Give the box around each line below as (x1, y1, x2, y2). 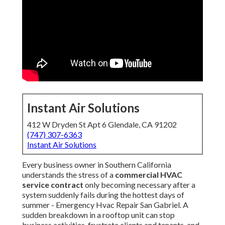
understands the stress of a (22, 170, 115, 180)
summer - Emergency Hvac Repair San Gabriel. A (22, 200, 188, 210)
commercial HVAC (115, 170, 182, 180)
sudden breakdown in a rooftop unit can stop (22, 210, 175, 220)
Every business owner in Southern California (22, 160, 171, 170)
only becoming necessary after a (83, 180, 195, 190)
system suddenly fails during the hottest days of (22, 190, 184, 200)
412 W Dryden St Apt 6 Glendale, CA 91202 (27, 120, 177, 130)
